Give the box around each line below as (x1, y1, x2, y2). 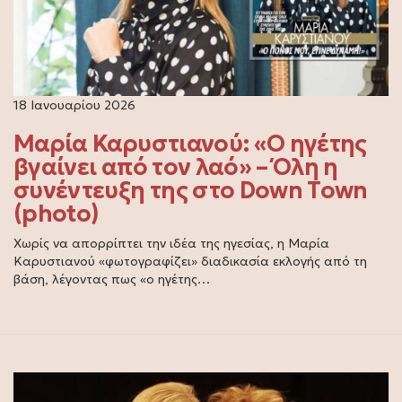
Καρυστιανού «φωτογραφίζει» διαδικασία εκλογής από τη (13, 252, 367, 269)
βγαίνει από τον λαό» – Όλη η (13, 152, 338, 181)
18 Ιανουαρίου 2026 (13, 96, 135, 113)
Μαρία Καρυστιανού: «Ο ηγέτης (13, 128, 367, 158)
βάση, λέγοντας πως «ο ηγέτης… (13, 270, 210, 287)
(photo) (13, 198, 100, 228)
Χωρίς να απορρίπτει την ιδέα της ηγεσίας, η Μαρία (13, 234, 329, 251)
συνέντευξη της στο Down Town (13, 175, 368, 205)
